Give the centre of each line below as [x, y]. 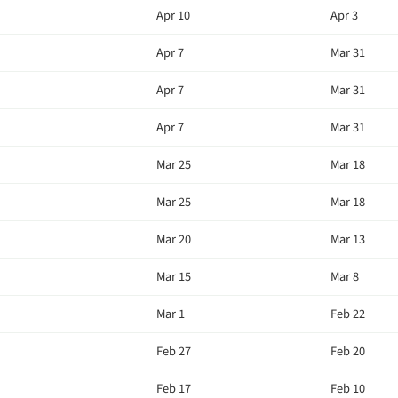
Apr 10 [173, 16]
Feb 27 [174, 351]
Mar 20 [174, 239]
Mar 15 [174, 277]
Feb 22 [348, 314]
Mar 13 [348, 239]
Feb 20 [348, 351]
